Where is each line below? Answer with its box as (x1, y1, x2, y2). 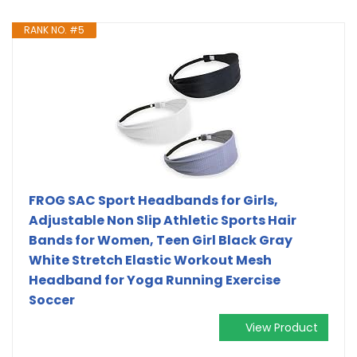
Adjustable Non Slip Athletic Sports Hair (29, 210, 296, 229)
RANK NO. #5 (24, 22, 84, 37)
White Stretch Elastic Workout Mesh (29, 250, 272, 269)
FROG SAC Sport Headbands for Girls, (29, 190, 278, 210)
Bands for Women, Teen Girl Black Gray (29, 230, 292, 249)
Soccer (29, 290, 75, 309)
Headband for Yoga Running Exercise (29, 270, 280, 289)
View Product (245, 319, 318, 335)
